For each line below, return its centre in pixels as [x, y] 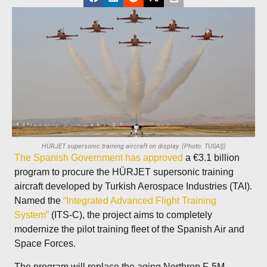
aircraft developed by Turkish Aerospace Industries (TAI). [133, 187]
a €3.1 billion [212, 158]
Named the [39, 201]
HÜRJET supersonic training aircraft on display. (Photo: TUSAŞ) [133, 147]
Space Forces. [45, 244]
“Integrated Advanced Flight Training [140, 201]
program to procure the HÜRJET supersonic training [124, 172]
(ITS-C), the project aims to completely [131, 215]
